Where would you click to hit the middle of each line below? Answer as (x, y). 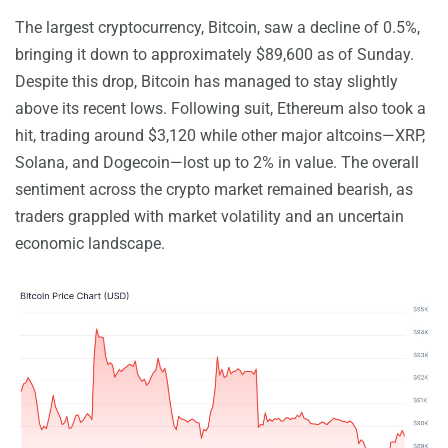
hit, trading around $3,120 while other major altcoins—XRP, (220, 135)
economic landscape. (90, 243)
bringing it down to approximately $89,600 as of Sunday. (214, 54)
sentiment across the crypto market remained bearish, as (214, 189)
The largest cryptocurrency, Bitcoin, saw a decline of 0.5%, (217, 27)
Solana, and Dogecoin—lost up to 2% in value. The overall (217, 162)
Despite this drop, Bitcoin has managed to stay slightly (206, 81)
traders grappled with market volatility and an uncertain (209, 216)
